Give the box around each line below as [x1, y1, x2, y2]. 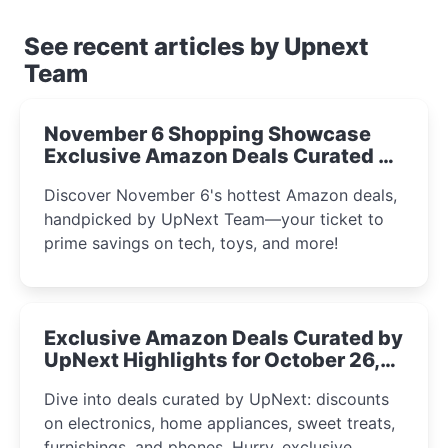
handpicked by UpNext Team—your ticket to [44, 208, 384, 229]
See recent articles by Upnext [24, 31, 369, 61]
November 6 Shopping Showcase [44, 121, 371, 146]
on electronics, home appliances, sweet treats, [44, 412, 395, 433]
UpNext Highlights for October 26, [44, 347, 380, 372]
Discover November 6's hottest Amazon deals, [44, 184, 397, 205]
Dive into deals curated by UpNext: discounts [44, 388, 389, 409]
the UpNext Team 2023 [44, 165, 272, 190]
